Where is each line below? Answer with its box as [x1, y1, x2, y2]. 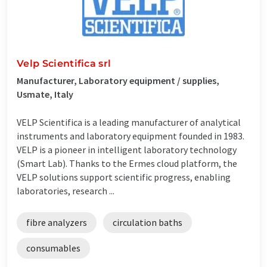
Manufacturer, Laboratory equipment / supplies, [17, 74, 219, 86]
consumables [26, 241, 80, 254]
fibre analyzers [26, 216, 87, 228]
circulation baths [113, 216, 182, 228]
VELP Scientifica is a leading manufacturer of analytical [17, 116, 241, 128]
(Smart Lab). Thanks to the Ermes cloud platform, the [17, 157, 237, 169]
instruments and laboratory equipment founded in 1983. [17, 129, 244, 142]
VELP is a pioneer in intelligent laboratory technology [17, 143, 237, 156]
